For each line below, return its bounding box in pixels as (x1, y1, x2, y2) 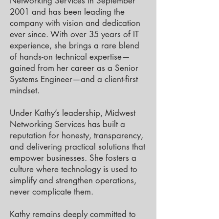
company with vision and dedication (10, 18, 140, 28)
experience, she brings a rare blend (10, 40, 139, 51)
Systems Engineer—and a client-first (10, 74, 138, 85)
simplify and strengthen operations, (10, 175, 136, 186)
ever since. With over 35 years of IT (10, 29, 139, 40)
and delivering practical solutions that (10, 141, 145, 152)
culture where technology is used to (10, 164, 137, 175)
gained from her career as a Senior (10, 63, 138, 73)
